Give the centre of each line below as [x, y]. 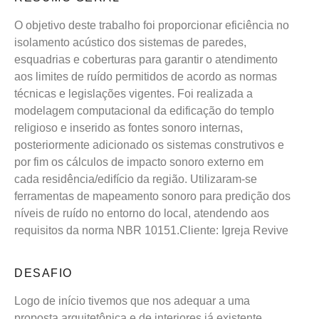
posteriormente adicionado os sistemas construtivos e [149, 145]
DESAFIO [43, 273]
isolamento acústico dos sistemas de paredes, [130, 43]
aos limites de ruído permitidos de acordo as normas [146, 77]
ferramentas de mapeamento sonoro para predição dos [152, 197]
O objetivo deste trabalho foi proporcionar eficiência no [152, 26]
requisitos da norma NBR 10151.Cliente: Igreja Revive [151, 231]
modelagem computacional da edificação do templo [144, 111]
